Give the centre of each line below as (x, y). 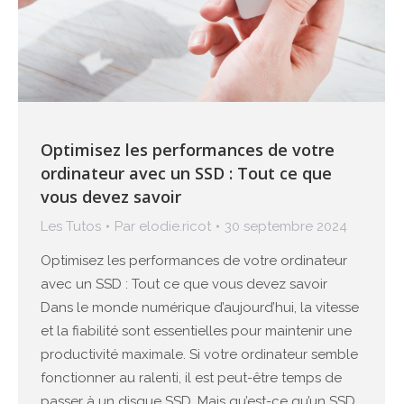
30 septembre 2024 (286, 226)
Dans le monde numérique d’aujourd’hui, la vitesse (200, 308)
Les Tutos (71, 226)
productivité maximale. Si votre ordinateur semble (199, 354)
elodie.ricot (175, 226)
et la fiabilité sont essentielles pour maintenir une (196, 331)
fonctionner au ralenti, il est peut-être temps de (191, 378)
